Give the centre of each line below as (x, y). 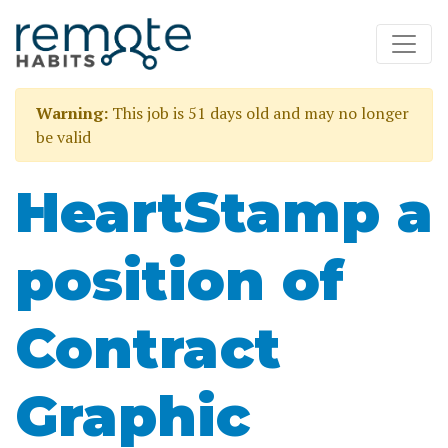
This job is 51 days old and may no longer (258, 112)
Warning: (72, 112)
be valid (63, 136)
